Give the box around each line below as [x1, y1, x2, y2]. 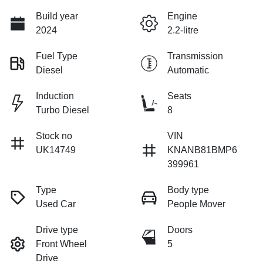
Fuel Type [36, 51, 77, 62]
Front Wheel [36, 239, 87, 249]
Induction [36, 91, 74, 102]
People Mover [167, 199, 225, 210]
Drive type [36, 225, 78, 235]
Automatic [167, 65, 209, 76]
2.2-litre [167, 25, 198, 36]
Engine [167, 11, 197, 22]
